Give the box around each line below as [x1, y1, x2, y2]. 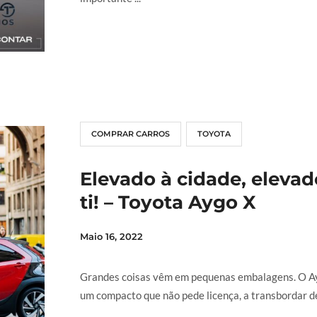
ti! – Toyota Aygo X [79, 191, 256, 214]
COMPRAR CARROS [91, 129, 170, 139]
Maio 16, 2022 [79, 231, 143, 243]
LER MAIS [100, 45, 139, 56]
